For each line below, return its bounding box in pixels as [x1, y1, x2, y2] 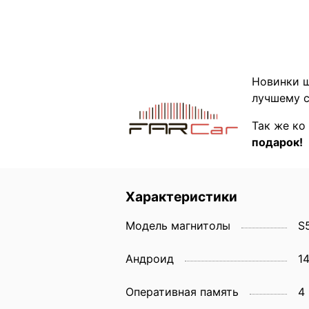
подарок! [252, 135, 303, 150]
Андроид [126, 251, 174, 266]
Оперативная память [126, 284, 239, 299]
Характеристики [126, 188, 237, 205]
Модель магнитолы [126, 218, 230, 232]
